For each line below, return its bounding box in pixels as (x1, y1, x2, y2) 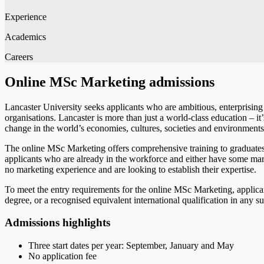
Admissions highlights (5, 216, 110, 229)
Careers (5, 51, 33, 62)
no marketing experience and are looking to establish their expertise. (5, 164, 256, 174)
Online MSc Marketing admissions (5, 74, 214, 90)
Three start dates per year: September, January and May (28, 240, 234, 251)
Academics (5, 31, 46, 42)
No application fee (28, 251, 99, 262)
